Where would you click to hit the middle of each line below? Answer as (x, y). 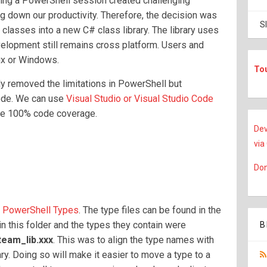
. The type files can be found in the (150, 210)
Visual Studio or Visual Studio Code (140, 99)
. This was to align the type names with (133, 240)
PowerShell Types (41, 210)
